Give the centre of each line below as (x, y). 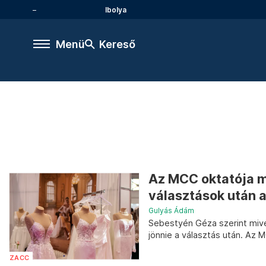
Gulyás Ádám (171, 210)
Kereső (117, 44)
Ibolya (116, 9)
